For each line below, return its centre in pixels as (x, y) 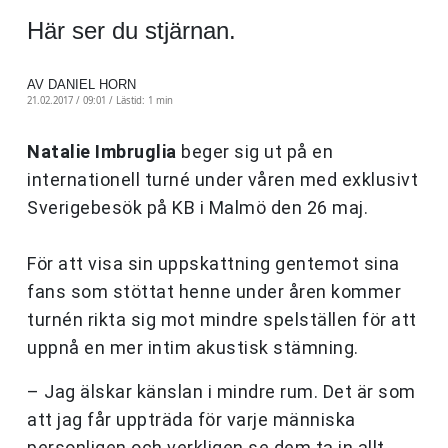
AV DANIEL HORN (81, 85)
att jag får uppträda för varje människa (191, 420)
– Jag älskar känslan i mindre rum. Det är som (221, 392)
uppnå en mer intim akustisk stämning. (193, 348)
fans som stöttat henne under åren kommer (214, 292)
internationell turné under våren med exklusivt (222, 180)
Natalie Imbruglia (102, 152)
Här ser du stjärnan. (131, 31)
